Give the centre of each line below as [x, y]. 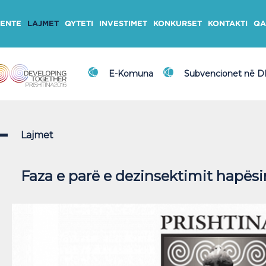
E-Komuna [131, 74]
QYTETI [79, 23]
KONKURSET [178, 23]
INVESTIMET [123, 23]
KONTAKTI [228, 23]
